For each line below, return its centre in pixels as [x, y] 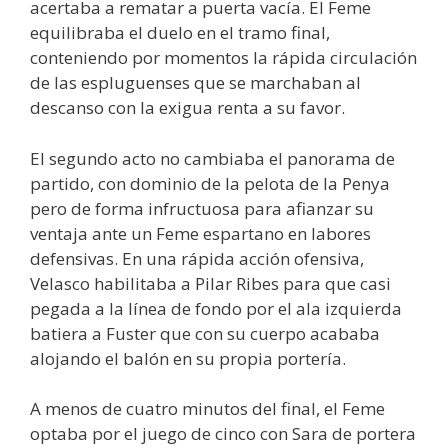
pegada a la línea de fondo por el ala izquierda [216, 308]
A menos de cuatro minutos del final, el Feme [207, 409]
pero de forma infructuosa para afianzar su [202, 208]
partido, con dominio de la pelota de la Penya [210, 183]
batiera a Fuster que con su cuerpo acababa [205, 333]
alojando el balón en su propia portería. [188, 358]
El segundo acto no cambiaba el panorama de [212, 158]
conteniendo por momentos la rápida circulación [223, 58]
